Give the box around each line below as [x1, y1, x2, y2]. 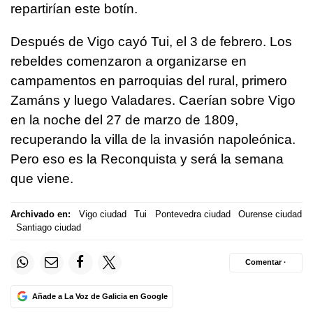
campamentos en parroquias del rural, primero [10, 73, 287, 88]
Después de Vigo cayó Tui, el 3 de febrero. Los [10, 34, 292, 49]
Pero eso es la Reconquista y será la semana [10, 151, 284, 166]
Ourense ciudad [238, 209, 302, 220]
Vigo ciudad [78, 209, 126, 220]
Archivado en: [10, 209, 71, 220]
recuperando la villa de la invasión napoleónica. [10, 131, 296, 147]
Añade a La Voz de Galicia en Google [31, 291, 168, 300]
